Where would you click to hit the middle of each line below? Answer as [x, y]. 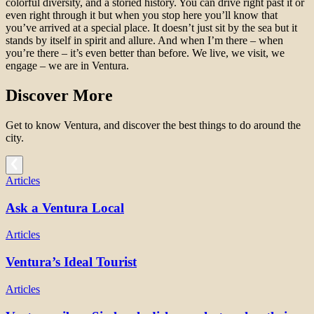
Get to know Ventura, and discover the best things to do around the [153, 125]
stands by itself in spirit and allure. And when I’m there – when [144, 41]
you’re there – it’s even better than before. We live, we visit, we [145, 53]
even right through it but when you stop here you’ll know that [142, 15]
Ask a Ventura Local [65, 207]
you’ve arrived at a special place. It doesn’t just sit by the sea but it [151, 28]
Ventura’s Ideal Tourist [71, 262]
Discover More [59, 96]
